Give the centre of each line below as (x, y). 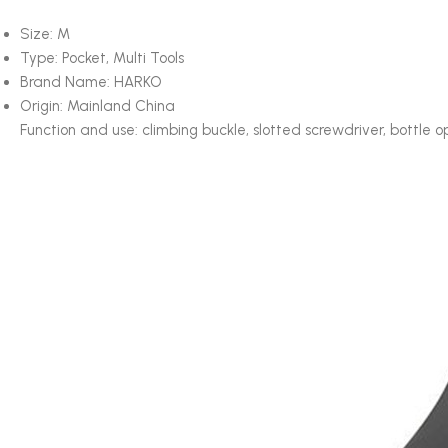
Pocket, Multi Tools (123, 58)
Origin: (43, 106)
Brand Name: (67, 82)
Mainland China (121, 106)
